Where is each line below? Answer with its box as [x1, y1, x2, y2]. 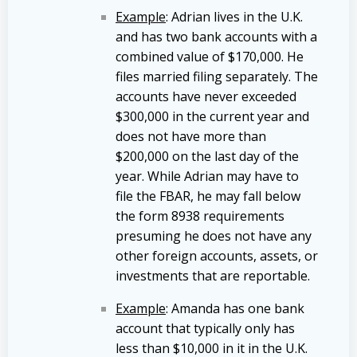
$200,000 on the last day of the [116, 147, 299, 165]
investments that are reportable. [116, 266, 310, 284]
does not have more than [116, 127, 266, 145]
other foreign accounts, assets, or [116, 246, 318, 265]
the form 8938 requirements [116, 206, 284, 225]
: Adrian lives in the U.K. [166, 7, 303, 25]
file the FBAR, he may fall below [116, 186, 300, 205]
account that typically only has [116, 319, 295, 337]
